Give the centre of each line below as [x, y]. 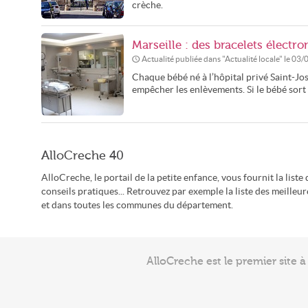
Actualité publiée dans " [183, 59]
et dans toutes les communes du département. [137, 205]
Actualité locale [252, 59]
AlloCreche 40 [82, 155]
